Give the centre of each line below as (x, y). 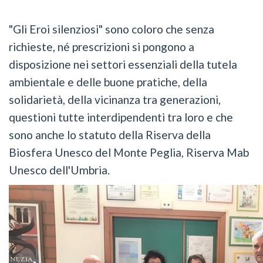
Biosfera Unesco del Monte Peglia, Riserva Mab (129, 152)
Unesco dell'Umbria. (60, 170)
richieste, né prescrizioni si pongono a (102, 46)
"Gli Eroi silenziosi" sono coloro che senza (112, 29)
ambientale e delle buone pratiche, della (108, 82)
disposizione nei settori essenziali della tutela (123, 64)
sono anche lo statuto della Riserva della (110, 134)
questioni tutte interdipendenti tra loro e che (121, 117)
